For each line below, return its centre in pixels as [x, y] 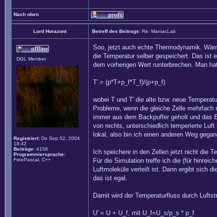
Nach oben [26, 14]
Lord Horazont [50, 31]
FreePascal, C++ [32, 160]
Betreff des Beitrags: [116, 31]
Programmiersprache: [39, 154]
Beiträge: [24, 149]
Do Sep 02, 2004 [60, 138]
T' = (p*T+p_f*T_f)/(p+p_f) [129, 82]
